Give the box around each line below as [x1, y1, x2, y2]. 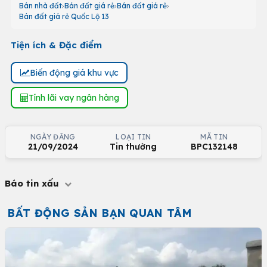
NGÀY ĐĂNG [30, 132, 76, 141]
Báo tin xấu [5, 178, 62, 189]
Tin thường [110, 141, 157, 152]
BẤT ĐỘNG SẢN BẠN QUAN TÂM [7, 206, 192, 220]
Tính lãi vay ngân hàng [28, 92, 119, 103]
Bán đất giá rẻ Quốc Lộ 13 [19, 12, 109, 21]
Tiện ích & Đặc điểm [11, 39, 102, 51]
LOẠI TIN [116, 132, 151, 141]
